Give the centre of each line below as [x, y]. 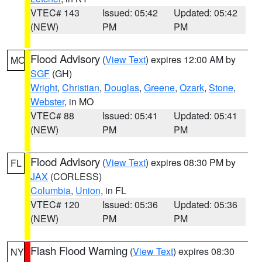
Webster [47, 101]
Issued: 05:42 [130, 13]
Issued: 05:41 [130, 116]
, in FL [113, 190]
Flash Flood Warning [79, 250]
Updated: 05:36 [206, 204]
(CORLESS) [75, 176]
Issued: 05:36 [130, 204]
